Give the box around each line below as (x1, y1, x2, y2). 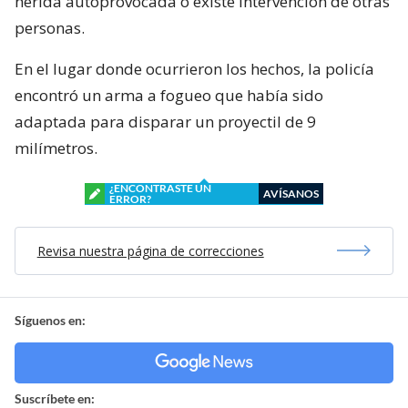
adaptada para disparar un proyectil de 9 (15, 110, 316, 132)
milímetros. (15, 137, 97, 158)
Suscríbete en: (15, 390, 95, 406)
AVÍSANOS (263, 186, 319, 200)
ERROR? (109, 191, 151, 206)
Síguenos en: (15, 311, 86, 328)
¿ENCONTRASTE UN (109, 180, 211, 195)
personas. (15, 16, 85, 38)
